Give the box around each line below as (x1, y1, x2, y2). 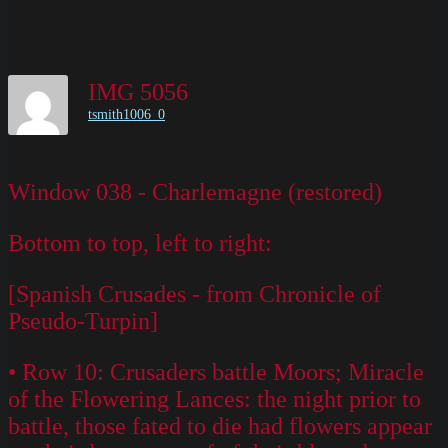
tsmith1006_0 (88, 107, 165, 123)
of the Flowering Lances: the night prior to (8, 385, 421, 412)
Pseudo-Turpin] (8, 307, 158, 334)
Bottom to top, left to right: (8, 229, 272, 256)
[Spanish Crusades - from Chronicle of (8, 280, 381, 307)
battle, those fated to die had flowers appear (8, 412, 432, 439)
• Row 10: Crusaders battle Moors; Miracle (8, 358, 424, 385)
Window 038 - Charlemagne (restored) (8, 178, 382, 205)
